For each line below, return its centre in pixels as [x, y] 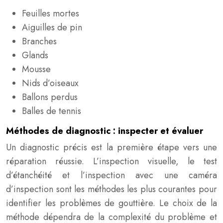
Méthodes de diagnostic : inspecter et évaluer [105, 131]
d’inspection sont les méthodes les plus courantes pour [111, 189]
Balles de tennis [52, 111]
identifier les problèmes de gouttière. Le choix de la [111, 203]
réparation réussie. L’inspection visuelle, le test [111, 161]
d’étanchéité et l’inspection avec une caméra [111, 175]
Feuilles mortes [51, 13]
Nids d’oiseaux [50, 83]
